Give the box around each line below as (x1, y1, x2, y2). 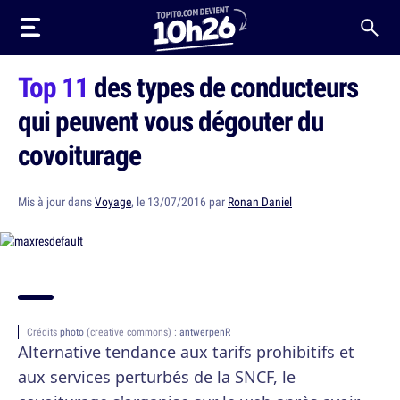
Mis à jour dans (18, 194, 95, 210)
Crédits (27, 325, 60, 338)
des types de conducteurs (88, 68, 358, 105)
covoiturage (18, 136, 141, 173)
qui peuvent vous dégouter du (18, 102, 323, 139)
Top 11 (18, 68, 88, 105)
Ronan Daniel (228, 194, 292, 210)
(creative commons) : (84, 325, 179, 338)
